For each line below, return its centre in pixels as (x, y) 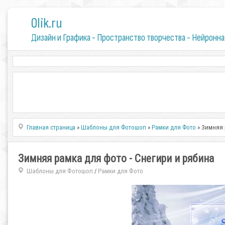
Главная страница (51, 127)
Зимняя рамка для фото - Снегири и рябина (116, 158)
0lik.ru (46, 23)
